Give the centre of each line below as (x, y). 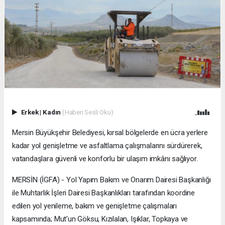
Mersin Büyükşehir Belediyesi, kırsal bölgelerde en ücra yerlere (110, 132)
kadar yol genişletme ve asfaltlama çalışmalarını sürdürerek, (107, 145)
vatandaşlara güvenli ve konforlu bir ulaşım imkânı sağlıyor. (105, 158)
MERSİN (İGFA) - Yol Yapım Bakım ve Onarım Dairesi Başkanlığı (111, 180)
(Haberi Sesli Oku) (88, 112)
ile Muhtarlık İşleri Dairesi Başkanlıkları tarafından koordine (104, 193)
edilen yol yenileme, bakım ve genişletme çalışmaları (95, 206)
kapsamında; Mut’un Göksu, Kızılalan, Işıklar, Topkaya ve (100, 219)
